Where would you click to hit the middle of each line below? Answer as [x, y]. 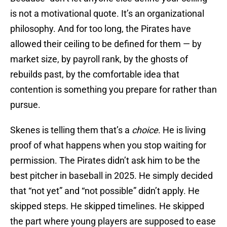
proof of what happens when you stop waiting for [108, 145]
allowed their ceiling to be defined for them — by [106, 44]
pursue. [25, 105]
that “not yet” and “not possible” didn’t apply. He [105, 191]
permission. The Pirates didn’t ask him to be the [105, 161]
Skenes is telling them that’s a [71, 130]
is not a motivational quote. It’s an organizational [107, 14]
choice [145, 130]
